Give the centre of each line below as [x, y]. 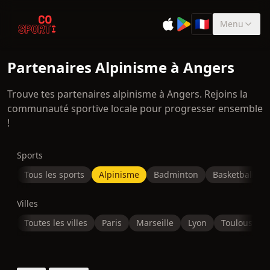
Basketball [234, 174]
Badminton [176, 174]
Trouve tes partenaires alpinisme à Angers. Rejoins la [127, 94]
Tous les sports [54, 174]
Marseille [155, 223]
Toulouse [239, 223]
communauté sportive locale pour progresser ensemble [135, 108]
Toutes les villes [56, 223]
